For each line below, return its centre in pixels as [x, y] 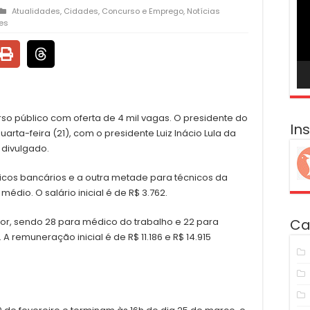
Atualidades [36, 11]
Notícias [203, 11]
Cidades [81, 11]
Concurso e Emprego [143, 11]
